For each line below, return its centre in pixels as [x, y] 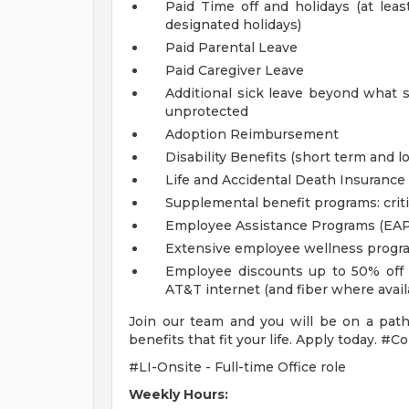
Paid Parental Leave [231, 47]
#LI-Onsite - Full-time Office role [237, 367]
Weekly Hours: [178, 394]
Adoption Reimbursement [252, 134]
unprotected [207, 111]
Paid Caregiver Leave [235, 70]
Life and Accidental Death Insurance [285, 180]
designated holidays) [233, 25]
